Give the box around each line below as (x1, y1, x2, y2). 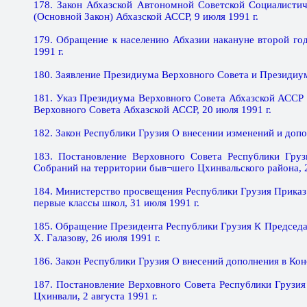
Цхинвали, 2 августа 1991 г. (34, 291, 158, 302)
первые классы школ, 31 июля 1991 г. (34, 197, 199, 208)
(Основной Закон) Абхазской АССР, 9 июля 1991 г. (34, 11, 258, 22)
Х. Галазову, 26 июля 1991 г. (34, 232, 160, 243)
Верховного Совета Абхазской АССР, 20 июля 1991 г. (34, 104, 271, 115)
